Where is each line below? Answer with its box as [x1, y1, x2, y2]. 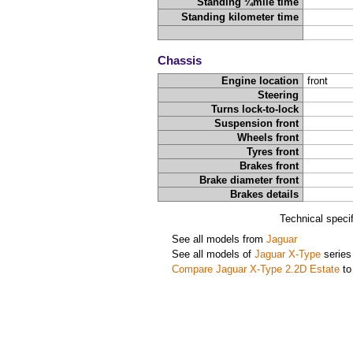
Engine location [221, 75, 299, 87]
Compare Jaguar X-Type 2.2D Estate [171, 263, 340, 276]
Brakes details [230, 188, 299, 201]
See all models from [171, 233, 266, 246]
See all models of [171, 248, 255, 261]
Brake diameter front [199, 174, 299, 187]
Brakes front [240, 160, 299, 173]
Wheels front [237, 132, 299, 144]
